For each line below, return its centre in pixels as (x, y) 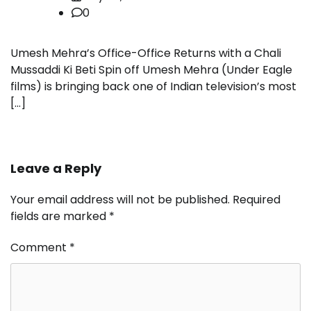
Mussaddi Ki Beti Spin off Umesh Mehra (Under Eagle (151, 69)
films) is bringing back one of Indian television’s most (153, 86)
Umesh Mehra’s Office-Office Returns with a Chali (146, 53)
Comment (40, 247)
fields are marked (60, 216)
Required (257, 199)
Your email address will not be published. (120, 199)
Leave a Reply (56, 168)
